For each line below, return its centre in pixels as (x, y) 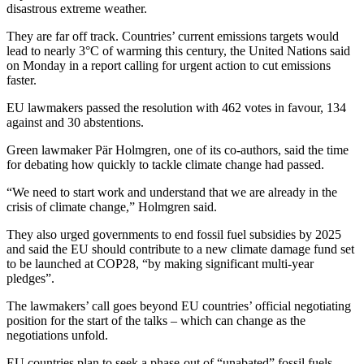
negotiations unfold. (57, 335)
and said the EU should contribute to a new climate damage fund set (180, 249)
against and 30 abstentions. (75, 122)
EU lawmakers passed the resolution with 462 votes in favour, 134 (176, 107)
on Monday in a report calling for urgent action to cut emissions (169, 65)
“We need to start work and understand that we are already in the (172, 192)
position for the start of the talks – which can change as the (156, 320)
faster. (22, 80)
